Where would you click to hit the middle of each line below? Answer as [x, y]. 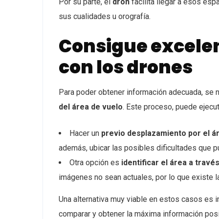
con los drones [126, 67]
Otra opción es [95, 163]
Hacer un [85, 133]
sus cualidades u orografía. [105, 16]
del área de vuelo [91, 107]
